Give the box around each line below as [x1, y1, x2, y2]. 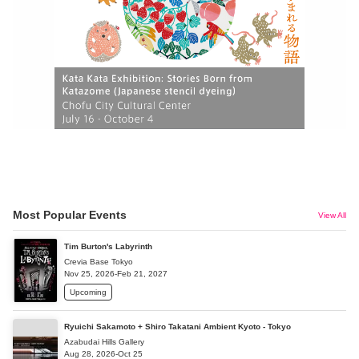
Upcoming [70, 287, 107, 296]
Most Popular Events [13, 208, 127, 222]
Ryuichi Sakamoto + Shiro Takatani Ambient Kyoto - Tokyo [64, 321, 291, 331]
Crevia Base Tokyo [64, 256, 133, 266]
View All [318, 211, 346, 220]
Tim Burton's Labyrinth [64, 241, 152, 251]
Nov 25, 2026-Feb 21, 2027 [64, 268, 167, 278]
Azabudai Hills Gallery [64, 337, 144, 346]
